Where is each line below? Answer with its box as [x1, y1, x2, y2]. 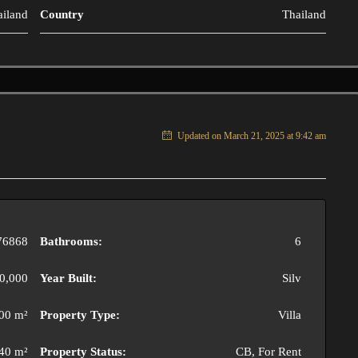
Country [40, 8, 84, 21]
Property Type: [40, 308, 120, 321]
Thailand [282, 8, 326, 21]
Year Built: [40, 272, 97, 284]
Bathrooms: [40, 235, 102, 248]
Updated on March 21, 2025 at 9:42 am [175, 130, 326, 141]
